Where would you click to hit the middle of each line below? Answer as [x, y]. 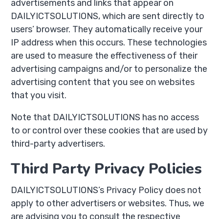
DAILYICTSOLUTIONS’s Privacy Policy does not [106, 190]
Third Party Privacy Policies [107, 169]
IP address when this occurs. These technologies [109, 43]
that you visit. [39, 95]
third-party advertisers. [58, 144]
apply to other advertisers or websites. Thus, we [108, 203]
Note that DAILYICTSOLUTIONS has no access [105, 117]
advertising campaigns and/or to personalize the [109, 69]
